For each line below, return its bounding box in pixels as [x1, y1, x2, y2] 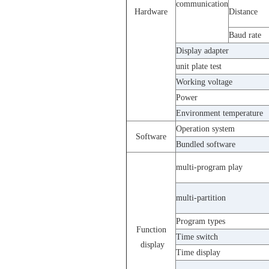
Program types [176, 217, 225, 226]
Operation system [176, 124, 235, 134]
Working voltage [176, 77, 232, 87]
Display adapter [176, 46, 229, 56]
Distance [229, 7, 258, 17]
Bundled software [176, 140, 235, 150]
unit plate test [176, 62, 222, 71]
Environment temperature [176, 109, 263, 118]
